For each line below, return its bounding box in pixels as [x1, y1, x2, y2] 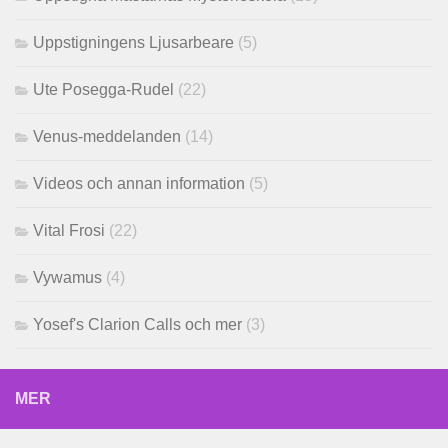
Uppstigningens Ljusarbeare [33, 34, 234, 52]
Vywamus [33, 269, 102, 287]
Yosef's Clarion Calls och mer [33, 316, 242, 334]
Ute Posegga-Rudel [33, 81, 174, 99]
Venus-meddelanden [33, 128, 181, 146]
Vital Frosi [33, 222, 105, 240]
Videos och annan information [33, 175, 245, 193]
